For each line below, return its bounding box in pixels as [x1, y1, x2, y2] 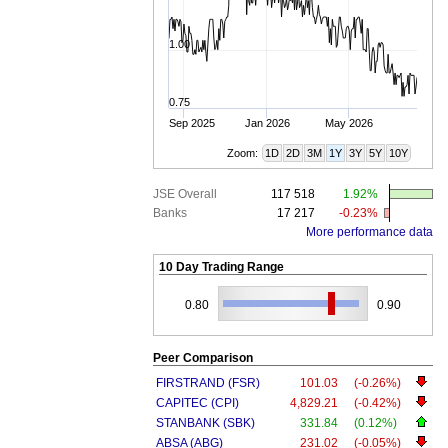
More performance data [306, 225, 433, 239]
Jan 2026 [244, 117, 290, 129]
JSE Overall [153, 187, 217, 201]
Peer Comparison [153, 351, 253, 365]
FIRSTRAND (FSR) [156, 376, 260, 390]
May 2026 [324, 117, 373, 129]
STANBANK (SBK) [156, 416, 255, 430]
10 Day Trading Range [159, 260, 284, 274]
